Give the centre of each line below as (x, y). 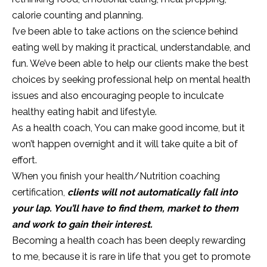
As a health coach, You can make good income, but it (128, 128)
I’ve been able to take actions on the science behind (125, 31)
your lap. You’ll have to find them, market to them (125, 208)
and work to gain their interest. (82, 224)
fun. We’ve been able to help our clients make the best (130, 63)
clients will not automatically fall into (153, 192)
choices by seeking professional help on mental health (131, 79)
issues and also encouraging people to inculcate (118, 95)
